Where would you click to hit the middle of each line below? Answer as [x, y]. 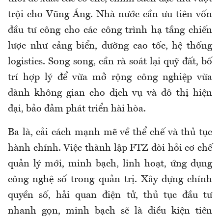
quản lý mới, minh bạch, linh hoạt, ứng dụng [110, 164]
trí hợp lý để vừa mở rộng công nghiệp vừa [110, 78]
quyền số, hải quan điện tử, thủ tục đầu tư [110, 196]
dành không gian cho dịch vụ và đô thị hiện [110, 94]
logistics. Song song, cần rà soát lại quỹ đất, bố [110, 62]
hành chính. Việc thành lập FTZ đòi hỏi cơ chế [110, 149]
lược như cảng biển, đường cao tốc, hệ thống [110, 46]
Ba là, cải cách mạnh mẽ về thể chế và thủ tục [110, 133]
